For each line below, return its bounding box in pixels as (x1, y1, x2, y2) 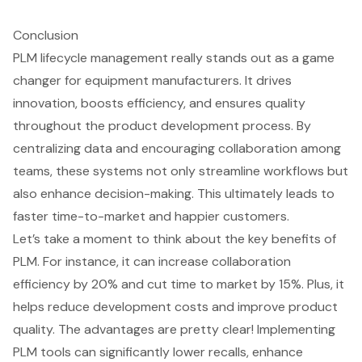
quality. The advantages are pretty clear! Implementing (13, 321, 335, 339)
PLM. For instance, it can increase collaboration (13, 253, 291, 271)
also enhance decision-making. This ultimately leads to (13, 185, 335, 203)
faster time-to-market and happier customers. (13, 208, 289, 225)
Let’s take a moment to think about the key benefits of (13, 230, 336, 248)
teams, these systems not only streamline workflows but (13, 162, 348, 180)
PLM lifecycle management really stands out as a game (13, 49, 335, 67)
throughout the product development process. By (13, 117, 311, 135)
